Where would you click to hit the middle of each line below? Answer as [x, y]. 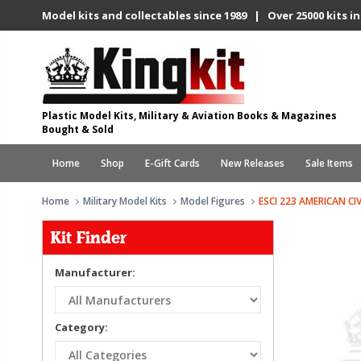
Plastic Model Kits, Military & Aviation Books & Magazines [189, 116]
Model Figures [213, 201]
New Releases [253, 163]
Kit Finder [89, 238]
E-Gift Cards [172, 163]
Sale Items [329, 163]
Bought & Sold [78, 129]
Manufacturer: [95, 272]
